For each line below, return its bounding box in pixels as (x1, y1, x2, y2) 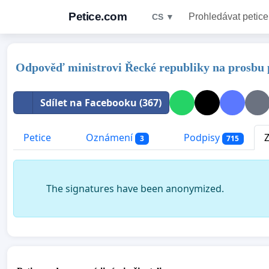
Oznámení (83, 131, 135, 144)
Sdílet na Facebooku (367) (40, 96, 162, 109)
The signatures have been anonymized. (46, 182, 224, 196)
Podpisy (181, 131, 222, 144)
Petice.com (68, 10, 127, 23)
